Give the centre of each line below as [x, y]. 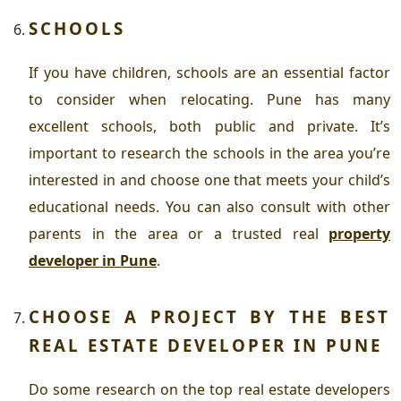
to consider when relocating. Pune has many [209, 100]
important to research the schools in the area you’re [209, 154]
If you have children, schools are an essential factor [209, 73]
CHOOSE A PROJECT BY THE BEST [209, 317]
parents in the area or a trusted [161, 234]
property [359, 234]
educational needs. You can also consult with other [209, 207]
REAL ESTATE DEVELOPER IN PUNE [205, 346]
